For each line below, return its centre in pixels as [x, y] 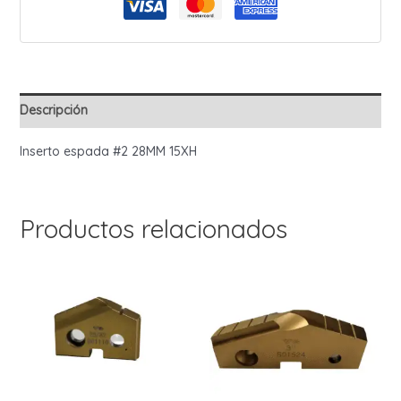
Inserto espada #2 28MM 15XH [108, 151]
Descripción [53, 110]
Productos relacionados [153, 228]
